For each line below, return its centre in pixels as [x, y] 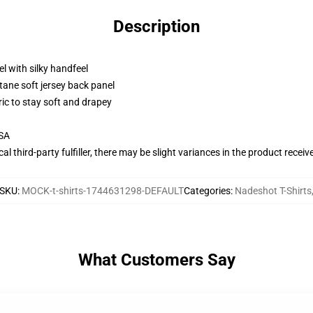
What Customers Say [156, 260]
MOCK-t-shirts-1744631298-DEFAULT [103, 191]
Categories [207, 191]
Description [156, 27]
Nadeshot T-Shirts [273, 191]
